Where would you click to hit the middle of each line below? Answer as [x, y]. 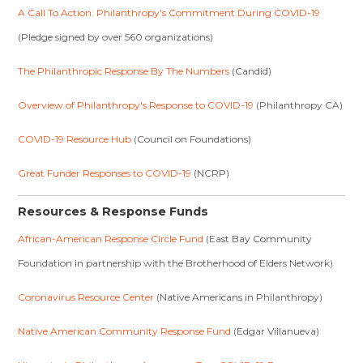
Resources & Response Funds [113, 211]
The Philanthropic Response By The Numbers [124, 71]
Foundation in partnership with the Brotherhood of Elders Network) [176, 263]
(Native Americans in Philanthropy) [239, 297]
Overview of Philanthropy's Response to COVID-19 [136, 105]
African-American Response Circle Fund [111, 239]
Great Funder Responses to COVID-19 [105, 173]
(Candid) [251, 71]
